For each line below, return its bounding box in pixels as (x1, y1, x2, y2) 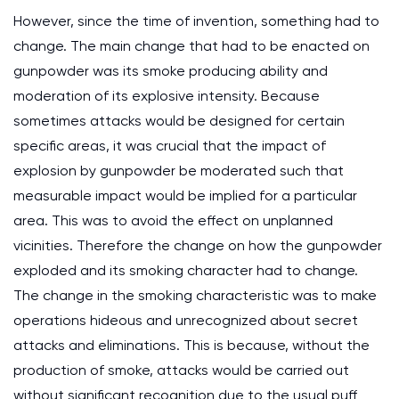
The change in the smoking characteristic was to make (13, 287, 377, 304)
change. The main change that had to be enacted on (13, 37, 370, 54)
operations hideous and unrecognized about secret (13, 312, 358, 329)
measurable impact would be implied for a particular (13, 187, 357, 204)
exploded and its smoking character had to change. (13, 262, 358, 279)
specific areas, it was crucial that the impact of (13, 137, 326, 154)
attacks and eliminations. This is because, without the (13, 337, 370, 354)
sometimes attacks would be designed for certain (13, 112, 345, 129)
